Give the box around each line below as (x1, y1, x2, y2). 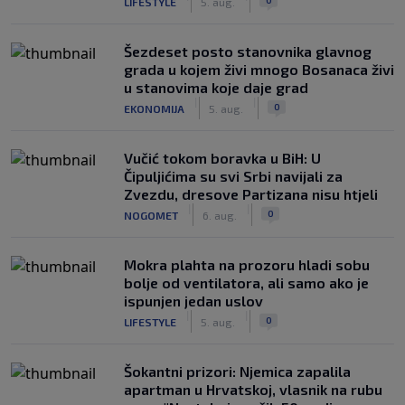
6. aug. (202, 208, 237, 221)
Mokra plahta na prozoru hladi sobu (124, 256, 370, 273)
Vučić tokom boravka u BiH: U (124, 149, 321, 166)
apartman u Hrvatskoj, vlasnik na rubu (124, 381, 382, 398)
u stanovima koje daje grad (124, 79, 308, 96)
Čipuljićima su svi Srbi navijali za (124, 167, 343, 184)
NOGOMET (124, 208, 178, 221)
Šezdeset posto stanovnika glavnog (124, 42, 372, 60)
